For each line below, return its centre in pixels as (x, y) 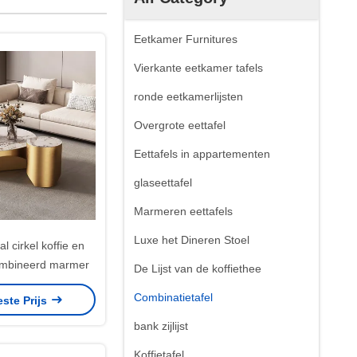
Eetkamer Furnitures (186, 39)
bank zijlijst (161, 326)
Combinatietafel (173, 297)
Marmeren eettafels (183, 211)
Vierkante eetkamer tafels (198, 68)
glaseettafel (163, 182)
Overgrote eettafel (180, 125)
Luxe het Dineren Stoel (192, 240)
